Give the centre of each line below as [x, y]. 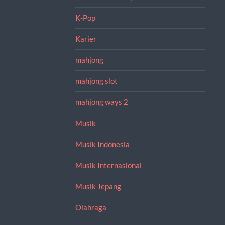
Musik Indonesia [102, 144]
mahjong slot [96, 81]
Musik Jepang [98, 186]
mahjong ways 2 [101, 102]
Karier [86, 38]
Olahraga [91, 207]
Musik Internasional [108, 165]
